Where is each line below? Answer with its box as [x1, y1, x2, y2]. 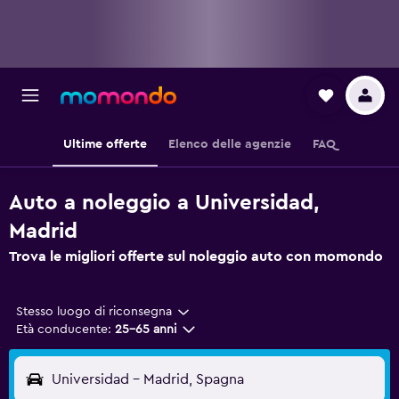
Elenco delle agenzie [168, 138, 291, 151]
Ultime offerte [63, 138, 147, 151]
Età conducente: [16, 323, 111, 336]
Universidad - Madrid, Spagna [52, 372, 244, 387]
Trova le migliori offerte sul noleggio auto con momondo [9, 249, 383, 264]
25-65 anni [115, 323, 176, 336]
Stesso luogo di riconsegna [16, 305, 172, 318]
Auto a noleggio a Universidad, [9, 192, 319, 214]
